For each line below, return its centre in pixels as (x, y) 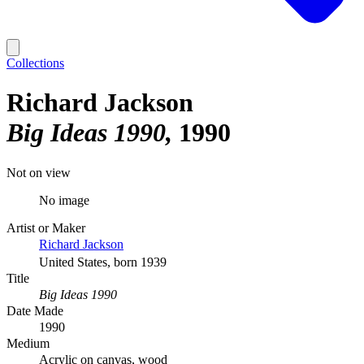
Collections (35, 63)
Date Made (35, 310)
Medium (28, 343)
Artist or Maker (46, 227)
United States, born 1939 (103, 262)
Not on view (39, 172)
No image (64, 200)
